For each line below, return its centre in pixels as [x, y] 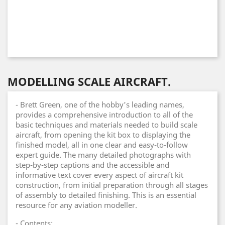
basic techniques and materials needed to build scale [106, 125]
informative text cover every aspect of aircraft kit [99, 175]
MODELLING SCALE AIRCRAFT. [89, 81]
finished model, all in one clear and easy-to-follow [102, 145]
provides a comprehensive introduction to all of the [104, 115]
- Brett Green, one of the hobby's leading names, [100, 104]
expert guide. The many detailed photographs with [103, 155]
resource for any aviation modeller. [76, 205]
